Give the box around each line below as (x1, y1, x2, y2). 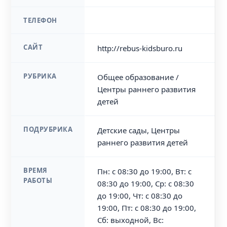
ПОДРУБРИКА (23, 125, 73, 134)
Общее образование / (97, 72, 179, 82)
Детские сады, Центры (97, 125, 180, 135)
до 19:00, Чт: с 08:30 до (97, 191, 183, 201)
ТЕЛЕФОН (23, 16, 57, 25)
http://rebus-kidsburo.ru (97, 43, 183, 53)
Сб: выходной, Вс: (97, 215, 164, 225)
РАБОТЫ (23, 176, 53, 185)
